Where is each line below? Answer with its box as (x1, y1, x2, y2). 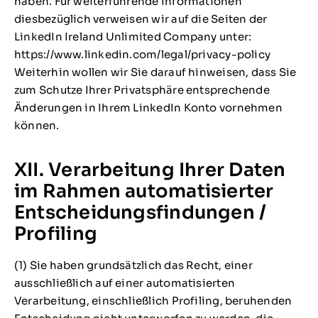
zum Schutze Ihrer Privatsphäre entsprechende (13, 83, 270, 97)
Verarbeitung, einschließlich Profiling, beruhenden (13, 293, 292, 307)
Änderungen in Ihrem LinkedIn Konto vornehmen (13, 101, 283, 115)
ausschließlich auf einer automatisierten (13, 275, 235, 290)
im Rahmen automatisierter (13, 179, 274, 202)
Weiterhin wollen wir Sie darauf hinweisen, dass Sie (13, 65, 297, 79)
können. (13, 119, 60, 133)
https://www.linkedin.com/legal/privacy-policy (13, 48, 271, 62)
